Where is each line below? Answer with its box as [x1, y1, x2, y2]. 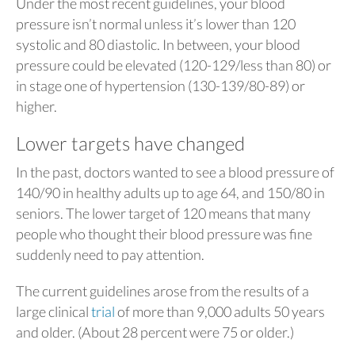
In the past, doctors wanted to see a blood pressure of [16, 162, 334, 181]
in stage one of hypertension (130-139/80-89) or [16, 77, 305, 94]
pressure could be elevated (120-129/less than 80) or [16, 56, 331, 74]
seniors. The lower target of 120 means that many [16, 204, 311, 222]
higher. [16, 97, 57, 115]
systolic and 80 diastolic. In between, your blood [16, 36, 300, 53]
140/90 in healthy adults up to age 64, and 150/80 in [16, 183, 325, 201]
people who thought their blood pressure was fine [16, 224, 312, 242]
